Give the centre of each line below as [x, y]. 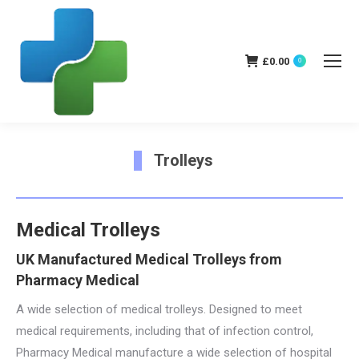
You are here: [214, 181]
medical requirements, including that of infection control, [165, 331]
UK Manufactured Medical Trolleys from [149, 259]
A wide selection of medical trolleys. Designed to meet [159, 309]
